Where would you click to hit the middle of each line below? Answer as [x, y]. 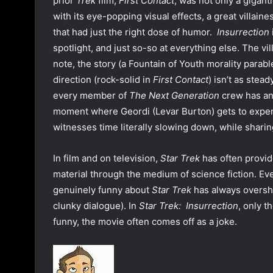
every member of [91, 96]
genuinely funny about [102, 190]
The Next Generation [174, 96]
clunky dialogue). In [96, 206]
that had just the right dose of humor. [135, 32]
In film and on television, [107, 158]
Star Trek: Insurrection [189, 206]
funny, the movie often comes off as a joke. [145, 222]
